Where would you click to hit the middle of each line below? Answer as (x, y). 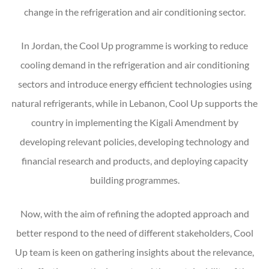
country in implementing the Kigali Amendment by (134, 122)
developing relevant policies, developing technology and (134, 141)
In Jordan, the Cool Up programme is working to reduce (134, 45)
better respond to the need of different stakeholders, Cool (134, 232)
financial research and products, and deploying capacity (134, 160)
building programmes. (134, 180)
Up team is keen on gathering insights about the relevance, (134, 252)
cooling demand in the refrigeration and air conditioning (134, 64)
